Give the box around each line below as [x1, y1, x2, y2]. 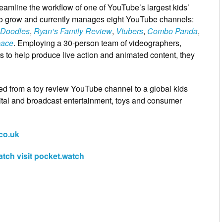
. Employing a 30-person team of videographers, [13, 37, 181, 49]
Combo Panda [147, 25, 198, 37]
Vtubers [116, 25, 143, 37]
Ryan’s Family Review [34, 25, 112, 37]
